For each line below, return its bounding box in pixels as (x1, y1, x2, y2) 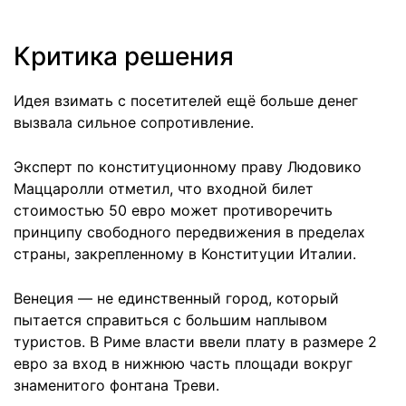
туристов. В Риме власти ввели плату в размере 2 (14, 332, 377, 351)
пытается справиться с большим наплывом (14, 310, 327, 329)
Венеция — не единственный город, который (14, 288, 339, 307)
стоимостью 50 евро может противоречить (14, 200, 333, 219)
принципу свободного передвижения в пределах (14, 222, 365, 241)
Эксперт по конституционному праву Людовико (14, 157, 362, 176)
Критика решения (14, 40, 234, 72)
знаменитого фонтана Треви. (14, 375, 219, 394)
